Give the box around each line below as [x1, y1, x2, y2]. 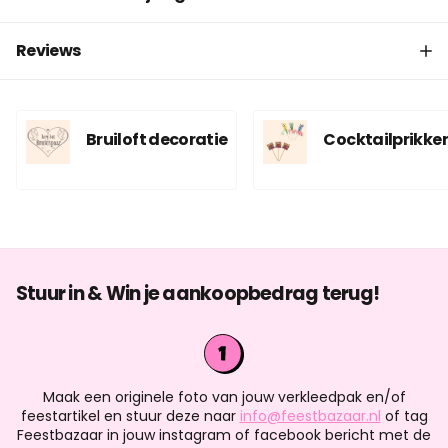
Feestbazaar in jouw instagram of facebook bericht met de [17, 425, 431, 446]
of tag [380, 406, 428, 427]
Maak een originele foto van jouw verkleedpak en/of [42, 387, 406, 408]
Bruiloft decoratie [86, 127, 228, 151]
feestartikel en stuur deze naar [20, 406, 240, 427]
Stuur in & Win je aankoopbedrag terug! [16, 279, 380, 307]
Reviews [16, 38, 81, 62]
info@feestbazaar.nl [239, 406, 381, 427]
